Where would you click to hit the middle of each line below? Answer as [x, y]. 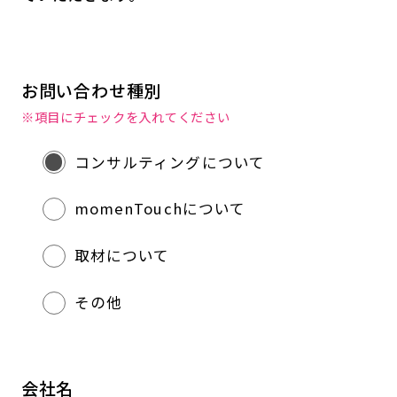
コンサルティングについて [170, 162]
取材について [122, 256]
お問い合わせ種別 [91, 90]
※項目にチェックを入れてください [125, 116]
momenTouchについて [160, 209]
